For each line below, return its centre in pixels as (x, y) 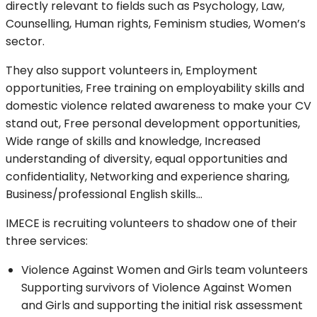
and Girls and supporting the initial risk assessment (162, 306)
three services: (47, 241)
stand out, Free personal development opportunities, (153, 124)
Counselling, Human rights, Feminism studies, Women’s (156, 24)
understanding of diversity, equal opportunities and (146, 159)
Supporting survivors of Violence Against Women (156, 288)
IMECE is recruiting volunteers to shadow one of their (151, 224)
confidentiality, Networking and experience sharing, (148, 177)
